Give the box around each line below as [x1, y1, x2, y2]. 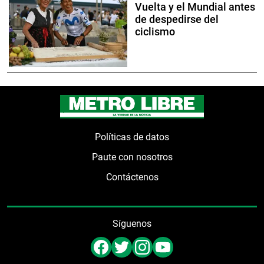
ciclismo [135, 26, 175, 38]
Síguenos [113, 218, 151, 230]
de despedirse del [135, 14, 219, 26]
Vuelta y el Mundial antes [135, 1, 255, 14]
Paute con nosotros [91, 151, 173, 163]
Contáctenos [105, 171, 159, 183]
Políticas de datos [95, 131, 169, 143]
